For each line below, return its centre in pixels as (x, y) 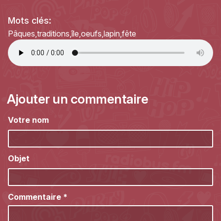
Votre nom (28, 120)
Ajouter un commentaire (78, 99)
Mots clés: (31, 20)
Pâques (21, 34)
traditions (53, 34)
